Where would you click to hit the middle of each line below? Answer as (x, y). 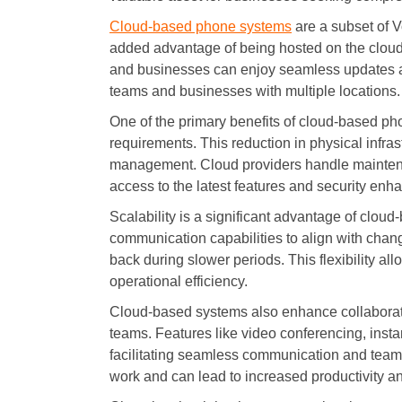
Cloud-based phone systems (201, 26)
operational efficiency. (179, 281)
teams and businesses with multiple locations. (255, 91)
